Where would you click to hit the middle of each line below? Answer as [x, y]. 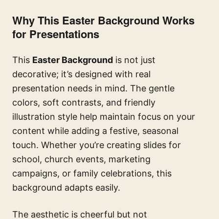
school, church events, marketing [81, 159]
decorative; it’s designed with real [81, 74]
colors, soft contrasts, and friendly [84, 102]
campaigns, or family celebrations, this [92, 173]
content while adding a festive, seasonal [95, 131]
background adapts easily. [66, 187]
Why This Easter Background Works [103, 20]
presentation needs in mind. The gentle [93, 88]
